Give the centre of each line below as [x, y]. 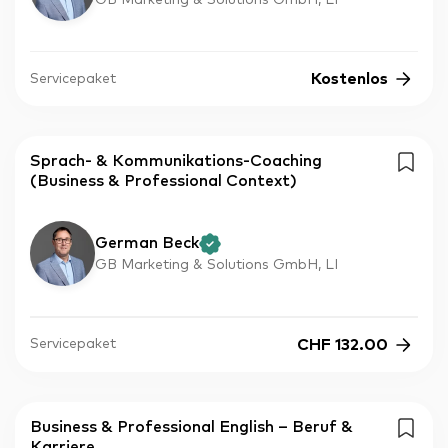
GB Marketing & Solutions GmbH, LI [216, 265]
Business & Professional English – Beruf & [191, 426]
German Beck [147, 243]
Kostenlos [349, 79]
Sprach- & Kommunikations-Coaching [176, 161]
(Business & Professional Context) [163, 181]
